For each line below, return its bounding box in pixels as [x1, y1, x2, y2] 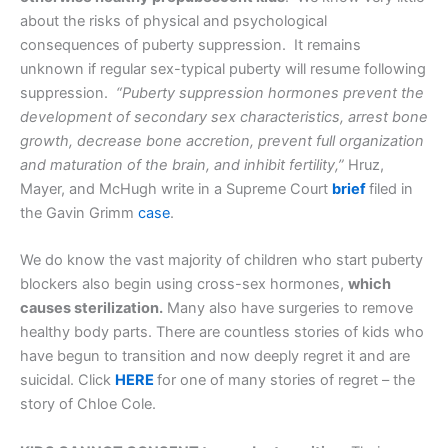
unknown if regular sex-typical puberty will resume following [20, 60, 426, 79]
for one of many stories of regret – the [157, 371, 415, 390]
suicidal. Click [20, 371, 115, 390]
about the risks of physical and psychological [20, 12, 327, 31]
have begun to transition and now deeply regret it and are [20, 347, 410, 366]
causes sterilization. [20, 299, 163, 318]
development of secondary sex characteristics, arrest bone [20, 108, 428, 127]
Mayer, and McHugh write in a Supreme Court [20, 180, 332, 199]
